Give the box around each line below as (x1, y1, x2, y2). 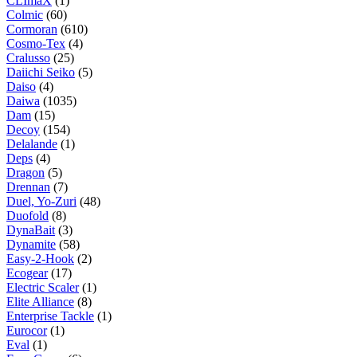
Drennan (6, 179, 50, 194)
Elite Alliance (6, 294, 74, 308)
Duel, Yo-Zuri (6, 194, 76, 208)
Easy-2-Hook (6, 251, 74, 265)
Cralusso (6, 50, 50, 65)
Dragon (6, 165, 45, 179)
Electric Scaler (6, 280, 79, 294)
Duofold (6, 208, 49, 222)
